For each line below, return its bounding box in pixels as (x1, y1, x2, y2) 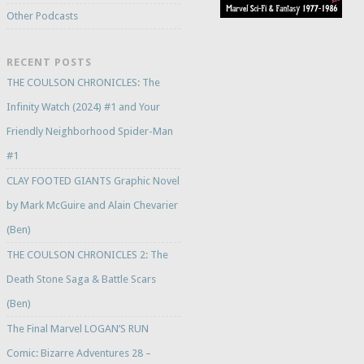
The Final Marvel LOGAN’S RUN (6, 323, 149, 336)
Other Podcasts (6, 10, 78, 23)
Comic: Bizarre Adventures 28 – (6, 347, 151, 360)
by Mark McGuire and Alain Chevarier (6, 199, 178, 212)
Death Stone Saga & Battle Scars (6, 273, 156, 286)
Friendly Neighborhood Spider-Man (6, 125, 173, 138)
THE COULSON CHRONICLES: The (6, 76, 160, 89)
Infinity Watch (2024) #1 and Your (6, 101, 160, 114)
